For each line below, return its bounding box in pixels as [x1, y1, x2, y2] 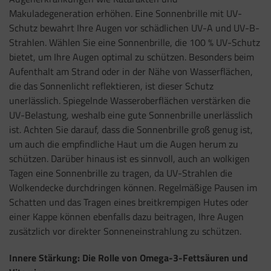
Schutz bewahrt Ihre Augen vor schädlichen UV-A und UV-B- [9, 20, 260, 35]
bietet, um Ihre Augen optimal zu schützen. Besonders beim [9, 49, 254, 64]
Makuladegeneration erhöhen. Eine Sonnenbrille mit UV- [9, 5, 242, 21]
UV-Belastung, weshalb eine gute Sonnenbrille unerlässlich [9, 107, 253, 122]
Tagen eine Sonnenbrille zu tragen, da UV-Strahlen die [9, 165, 232, 180]
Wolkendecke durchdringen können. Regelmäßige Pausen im [9, 180, 257, 195]
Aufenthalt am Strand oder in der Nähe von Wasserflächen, [9, 64, 253, 79]
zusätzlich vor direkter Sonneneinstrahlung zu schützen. [9, 223, 241, 238]
